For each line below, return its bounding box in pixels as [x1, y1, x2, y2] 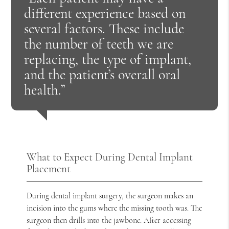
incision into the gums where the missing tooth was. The [27, 202, 202, 213]
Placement [27, 162, 71, 175]
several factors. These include [24, 19, 185, 37]
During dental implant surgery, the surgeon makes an [27, 190, 194, 201]
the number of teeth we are [24, 35, 174, 53]
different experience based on [24, 4, 186, 22]
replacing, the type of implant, [24, 50, 192, 68]
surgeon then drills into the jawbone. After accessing [27, 215, 192, 225]
